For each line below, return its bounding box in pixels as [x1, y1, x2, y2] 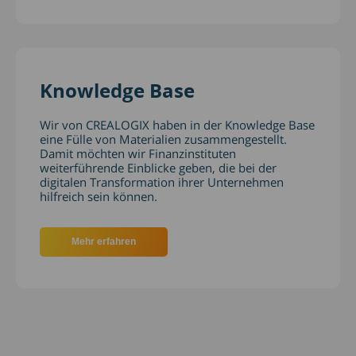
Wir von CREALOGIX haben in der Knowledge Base [40, 117, 315, 133]
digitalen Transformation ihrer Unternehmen [40, 174, 284, 191]
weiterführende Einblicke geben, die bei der [40, 160, 277, 176]
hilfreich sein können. [40, 188, 157, 205]
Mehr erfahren [72, 236, 136, 248]
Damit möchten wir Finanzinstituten [40, 145, 236, 162]
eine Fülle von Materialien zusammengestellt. [40, 131, 287, 148]
